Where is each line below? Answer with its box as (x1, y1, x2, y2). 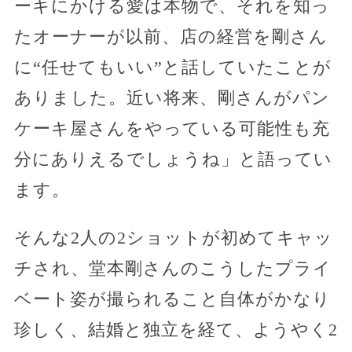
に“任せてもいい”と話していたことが (13, 57, 332, 77)
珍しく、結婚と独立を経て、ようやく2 (13, 319, 338, 339)
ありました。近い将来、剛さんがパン (13, 87, 330, 108)
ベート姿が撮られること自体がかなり (13, 288, 331, 309)
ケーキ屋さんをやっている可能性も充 (13, 118, 330, 138)
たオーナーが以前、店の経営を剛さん (13, 26, 328, 46)
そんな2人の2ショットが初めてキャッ (13, 227, 333, 247)
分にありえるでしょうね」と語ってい (13, 148, 332, 169)
